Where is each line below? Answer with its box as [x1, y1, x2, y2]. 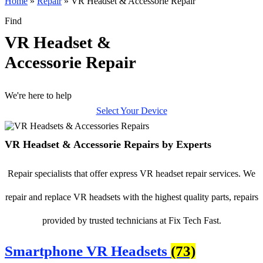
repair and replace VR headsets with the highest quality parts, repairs [5, 192, 258, 202]
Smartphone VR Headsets [5, 243, 171, 259]
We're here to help [5, 90, 72, 100]
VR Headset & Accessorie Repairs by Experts [5, 139, 211, 150]
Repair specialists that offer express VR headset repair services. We [8, 168, 255, 178]
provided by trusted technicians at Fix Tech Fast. [42, 215, 221, 225]
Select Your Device [96, 106, 167, 116]
